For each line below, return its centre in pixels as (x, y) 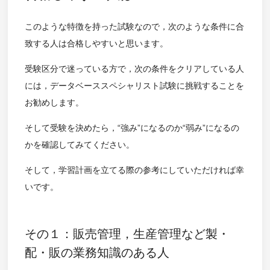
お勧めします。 (54, 103)
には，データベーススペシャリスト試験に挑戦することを (134, 86)
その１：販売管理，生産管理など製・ (127, 234)
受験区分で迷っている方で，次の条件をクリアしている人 (134, 69)
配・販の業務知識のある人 (97, 253)
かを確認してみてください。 (79, 145)
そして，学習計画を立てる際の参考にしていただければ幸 (134, 170)
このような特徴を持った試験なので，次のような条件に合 (134, 27)
